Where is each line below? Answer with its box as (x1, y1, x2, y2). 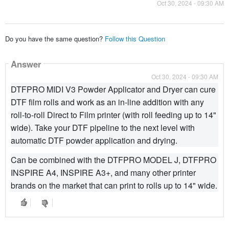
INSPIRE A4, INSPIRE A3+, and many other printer (10, 167, 196, 179)
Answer (10, 57, 41, 70)
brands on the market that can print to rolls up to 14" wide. (10, 179, 217, 192)
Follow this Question (104, 34, 165, 44)
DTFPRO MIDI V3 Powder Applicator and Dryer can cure (10, 83, 216, 96)
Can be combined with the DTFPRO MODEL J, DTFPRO (10, 154, 216, 166)
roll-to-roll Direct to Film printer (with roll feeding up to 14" (10, 109, 216, 121)
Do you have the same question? (5, 34, 103, 44)
